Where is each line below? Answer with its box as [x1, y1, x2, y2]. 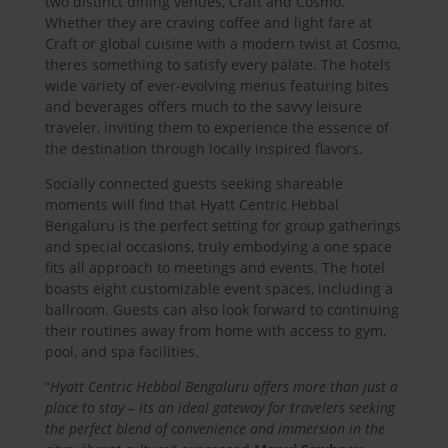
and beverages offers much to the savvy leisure [44, 97, 362, 117]
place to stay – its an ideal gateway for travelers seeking [44, 398, 395, 418]
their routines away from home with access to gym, [44, 321, 386, 341]
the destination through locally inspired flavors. [44, 139, 363, 159]
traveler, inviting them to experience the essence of [44, 118, 389, 138]
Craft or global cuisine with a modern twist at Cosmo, [44, 34, 400, 54]
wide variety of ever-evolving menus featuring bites [44, 76, 389, 96]
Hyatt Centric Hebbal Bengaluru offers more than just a [49, 377, 398, 397]
